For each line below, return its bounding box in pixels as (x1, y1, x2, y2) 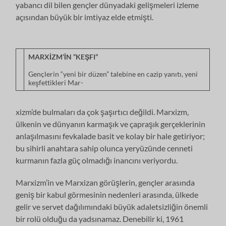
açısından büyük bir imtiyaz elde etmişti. (16, 12, 154, 22)
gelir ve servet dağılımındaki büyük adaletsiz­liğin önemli (16, 201, 208, 211)
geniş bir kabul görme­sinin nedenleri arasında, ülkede (16, 189, 199, 199)
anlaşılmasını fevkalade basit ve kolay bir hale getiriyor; (16, 131, 205, 141)
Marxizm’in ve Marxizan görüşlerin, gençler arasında (16, 177, 195, 187)
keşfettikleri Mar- (28, 78, 83, 87)
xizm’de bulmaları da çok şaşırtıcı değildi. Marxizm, (16, 106, 189, 117)
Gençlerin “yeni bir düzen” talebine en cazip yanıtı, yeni (28, 69, 198, 78)
